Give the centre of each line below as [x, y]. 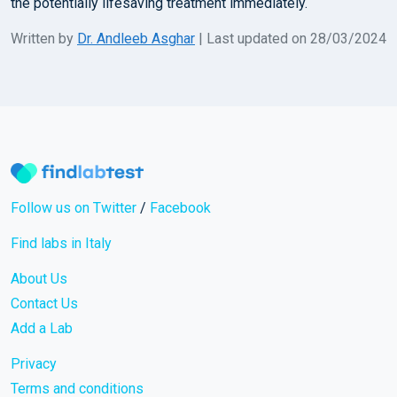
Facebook [180, 208]
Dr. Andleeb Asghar [136, 38]
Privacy [34, 364]
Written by [44, 38]
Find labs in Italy [61, 244]
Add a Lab [42, 329]
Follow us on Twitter [74, 208]
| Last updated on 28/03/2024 [291, 38]
